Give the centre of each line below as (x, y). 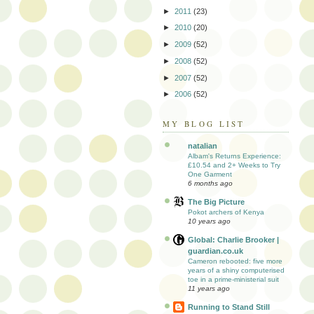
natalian (203, 145)
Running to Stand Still (229, 307)
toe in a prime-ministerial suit (233, 279)
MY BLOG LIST (204, 124)
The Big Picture (216, 202)
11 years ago (209, 288)
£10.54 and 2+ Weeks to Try (234, 165)
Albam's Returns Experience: (234, 156)
